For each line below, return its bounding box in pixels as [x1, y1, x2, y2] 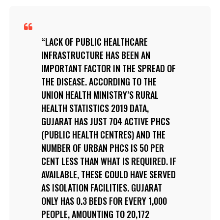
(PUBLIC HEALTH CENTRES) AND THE [41, 128, 165, 141]
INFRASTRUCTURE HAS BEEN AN [41, 48, 150, 61]
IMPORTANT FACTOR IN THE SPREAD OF [41, 61, 176, 75]
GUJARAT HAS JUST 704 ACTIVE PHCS [41, 114, 170, 128]
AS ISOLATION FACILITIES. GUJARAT [41, 181, 162, 194]
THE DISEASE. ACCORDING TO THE [41, 75, 157, 88]
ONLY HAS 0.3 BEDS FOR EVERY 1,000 [41, 194, 167, 207]
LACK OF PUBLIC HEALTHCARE [45, 35, 148, 48]
